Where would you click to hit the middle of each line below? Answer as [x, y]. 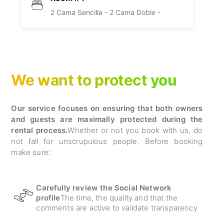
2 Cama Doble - [135, 12]
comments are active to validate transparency [117, 208]
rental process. [39, 130]
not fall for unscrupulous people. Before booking [107, 141]
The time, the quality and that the [119, 198]
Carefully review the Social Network [104, 188]
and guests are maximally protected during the [107, 119]
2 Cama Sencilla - [80, 12]
